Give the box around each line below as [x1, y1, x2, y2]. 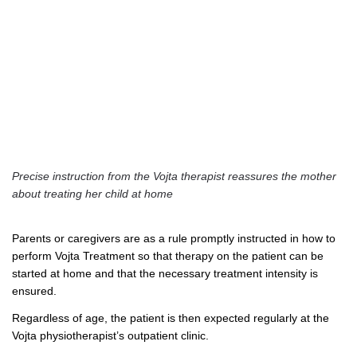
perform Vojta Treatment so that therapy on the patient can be [12, 249, 324, 262]
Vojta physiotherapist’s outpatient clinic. [12, 328, 209, 342]
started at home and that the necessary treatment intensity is [12, 266, 318, 280]
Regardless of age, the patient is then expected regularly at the [12, 311, 329, 324]
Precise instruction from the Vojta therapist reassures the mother [12, 169, 336, 182]
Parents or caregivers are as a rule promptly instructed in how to [12, 231, 335, 245]
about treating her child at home [12, 186, 173, 200]
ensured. [12, 284, 57, 297]
